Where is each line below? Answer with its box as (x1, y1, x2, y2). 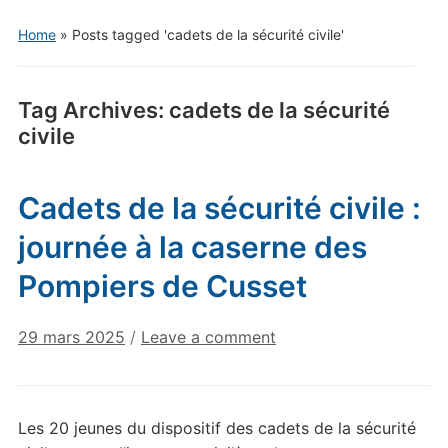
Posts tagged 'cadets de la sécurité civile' (71, 26, 344, 44)
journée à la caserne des (17, 229, 367, 266)
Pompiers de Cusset (17, 268, 307, 305)
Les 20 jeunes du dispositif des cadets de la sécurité (17, 418, 416, 439)
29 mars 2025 (17, 327, 125, 348)
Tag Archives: (17, 97, 169, 124)
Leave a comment (140, 327, 276, 348)
